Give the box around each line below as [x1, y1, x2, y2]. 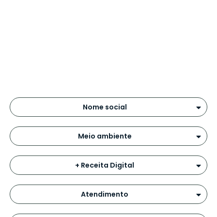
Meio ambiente [77, 131, 132, 141]
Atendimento [81, 189, 128, 199]
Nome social [82, 102, 127, 112]
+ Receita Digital [75, 160, 134, 170]
